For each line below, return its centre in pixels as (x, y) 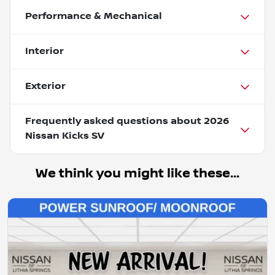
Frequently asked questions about (114, 121)
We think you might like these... (137, 173)
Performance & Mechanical (94, 16)
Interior (45, 51)
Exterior (45, 86)
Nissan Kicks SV (65, 136)
